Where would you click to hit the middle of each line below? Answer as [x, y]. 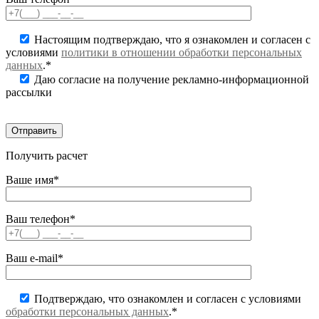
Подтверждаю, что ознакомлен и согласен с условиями [166, 299]
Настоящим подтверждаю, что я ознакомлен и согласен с [171, 40]
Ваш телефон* [41, 219]
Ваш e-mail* [35, 258]
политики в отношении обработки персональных [182, 53]
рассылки [29, 93]
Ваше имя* [32, 180]
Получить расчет [47, 156]
